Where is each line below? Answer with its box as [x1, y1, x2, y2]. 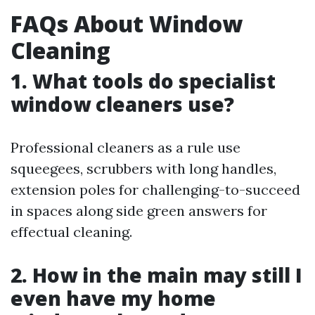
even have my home [11, 285, 216, 311]
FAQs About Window [11, 8, 243, 39]
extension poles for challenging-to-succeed [11, 181, 300, 198]
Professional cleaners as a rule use [11, 139, 240, 156]
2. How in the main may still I [11, 262, 302, 288]
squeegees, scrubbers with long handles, [11, 160, 276, 177]
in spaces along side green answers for [11, 202, 267, 219]
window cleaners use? [11, 91, 234, 117]
